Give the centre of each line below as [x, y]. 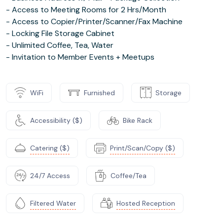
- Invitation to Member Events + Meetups [80, 57]
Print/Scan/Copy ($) [143, 148]
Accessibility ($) [56, 120]
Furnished [99, 92]
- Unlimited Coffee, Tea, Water [60, 45]
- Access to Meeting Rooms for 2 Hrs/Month [86, 10]
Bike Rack [138, 120]
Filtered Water [53, 203]
